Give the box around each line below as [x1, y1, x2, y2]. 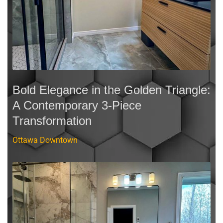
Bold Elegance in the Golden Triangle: [12, 83, 211, 97]
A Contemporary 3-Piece [12, 98, 141, 112]
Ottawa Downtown [12, 135, 78, 145]
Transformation [12, 113, 92, 127]
